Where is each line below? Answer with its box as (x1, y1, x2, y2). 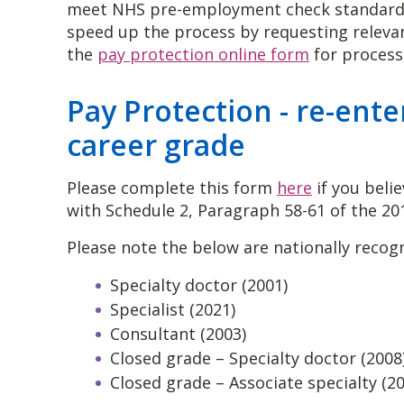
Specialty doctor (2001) (110, 274, 288, 297)
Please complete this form (67, 177, 277, 199)
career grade (67, 125, 245, 165)
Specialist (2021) (110, 298, 235, 321)
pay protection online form (97, 43, 309, 66)
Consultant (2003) (110, 323, 246, 345)
